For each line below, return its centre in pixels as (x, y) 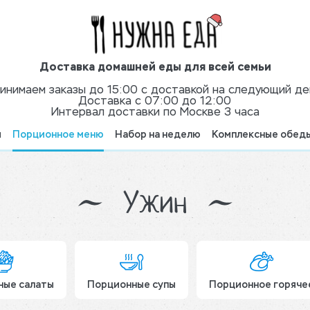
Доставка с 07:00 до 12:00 (155, 102)
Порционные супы (131, 285)
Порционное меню (58, 135)
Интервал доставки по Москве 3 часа (155, 113)
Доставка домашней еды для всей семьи (155, 68)
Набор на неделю (158, 135)
